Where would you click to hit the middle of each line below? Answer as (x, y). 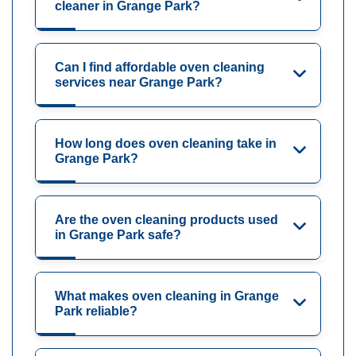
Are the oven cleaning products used (166, 220)
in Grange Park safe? (118, 235)
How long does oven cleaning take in (166, 144)
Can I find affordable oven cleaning (160, 68)
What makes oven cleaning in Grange (167, 296)
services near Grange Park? (139, 83)
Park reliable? (96, 311)
